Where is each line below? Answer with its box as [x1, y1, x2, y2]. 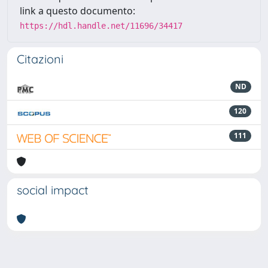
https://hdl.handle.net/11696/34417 [20, 21, 182, 31]
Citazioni [17, 51, 63, 66]
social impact [17, 182, 89, 197]
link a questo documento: [20, 4, 135, 17]
